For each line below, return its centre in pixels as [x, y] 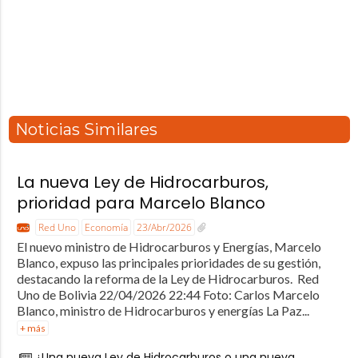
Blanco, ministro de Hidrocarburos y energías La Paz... [163, 310]
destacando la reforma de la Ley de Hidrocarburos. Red [167, 278]
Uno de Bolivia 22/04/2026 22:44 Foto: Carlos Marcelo [168, 294]
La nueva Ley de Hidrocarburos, [142, 183]
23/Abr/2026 [164, 228]
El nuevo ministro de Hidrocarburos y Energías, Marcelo [169, 246]
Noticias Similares [86, 130]
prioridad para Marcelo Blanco [141, 203]
